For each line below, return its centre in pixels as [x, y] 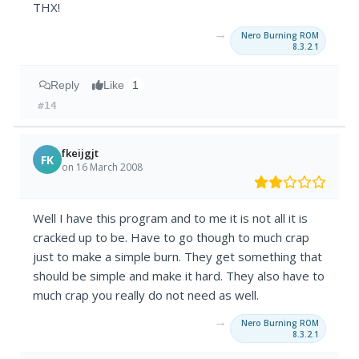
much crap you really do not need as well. [146, 295]
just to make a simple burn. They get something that [178, 257]
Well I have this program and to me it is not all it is [171, 218]
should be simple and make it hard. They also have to [179, 276]
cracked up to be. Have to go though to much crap [171, 238]
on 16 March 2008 [103, 167]
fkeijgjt [81, 153]
